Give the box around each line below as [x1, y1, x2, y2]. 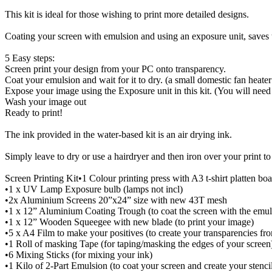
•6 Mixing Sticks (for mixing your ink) [5, 250, 152, 260]
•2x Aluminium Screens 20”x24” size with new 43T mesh [5, 195, 227, 206]
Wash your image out [5, 97, 86, 107]
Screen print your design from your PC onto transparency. [5, 64, 226, 75]
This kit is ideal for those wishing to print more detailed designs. [5, 9, 249, 20]
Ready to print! [5, 107, 63, 118]
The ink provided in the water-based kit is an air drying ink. [5, 129, 232, 140]
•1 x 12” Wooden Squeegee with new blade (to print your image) [5, 217, 254, 228]
